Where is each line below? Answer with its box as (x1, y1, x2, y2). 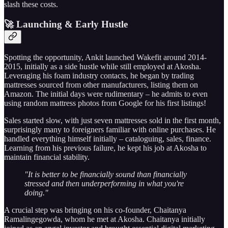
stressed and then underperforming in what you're (24, 179, 184, 188)
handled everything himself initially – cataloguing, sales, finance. (4, 134, 211, 144)
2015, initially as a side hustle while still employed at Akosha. (4, 62, 201, 71)
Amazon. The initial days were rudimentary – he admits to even (4, 90, 208, 99)
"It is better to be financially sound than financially (24, 170, 187, 179)
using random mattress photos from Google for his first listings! (4, 99, 206, 108)
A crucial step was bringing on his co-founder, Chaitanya (4, 206, 186, 215)
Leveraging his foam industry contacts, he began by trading (4, 71, 194, 80)
